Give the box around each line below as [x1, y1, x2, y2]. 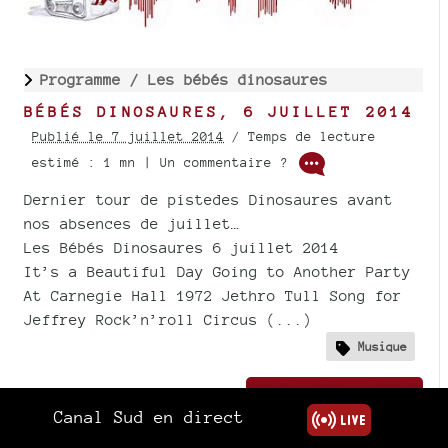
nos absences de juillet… [24, 215, 240, 233]
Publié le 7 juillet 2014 [32, 129, 224, 145]
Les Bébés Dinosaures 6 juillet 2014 [24, 239, 339, 257]
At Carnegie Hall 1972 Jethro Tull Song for [24, 287, 402, 305]
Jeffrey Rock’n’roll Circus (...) [24, 311, 312, 329]
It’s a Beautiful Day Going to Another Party [24, 263, 411, 281]
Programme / [40, 71, 148, 89]
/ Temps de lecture [224, 129, 376, 145]
